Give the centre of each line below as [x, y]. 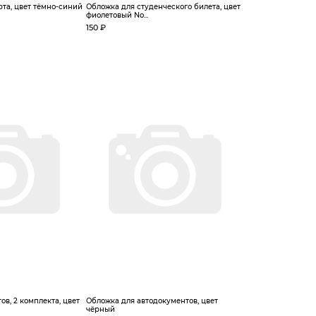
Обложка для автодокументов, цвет [152, 301]
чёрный [101, 309]
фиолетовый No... [117, 15]
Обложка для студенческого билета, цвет [163, 7]
